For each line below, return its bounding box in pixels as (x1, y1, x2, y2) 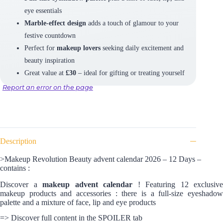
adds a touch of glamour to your (86, 19, 179, 27)
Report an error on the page (2, 83, 93, 91)
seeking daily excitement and (100, 44, 184, 52)
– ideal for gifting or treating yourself (76, 69, 185, 77)
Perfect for (24, 44, 57, 52)
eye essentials (24, 6, 62, 15)
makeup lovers (56, 44, 101, 52)
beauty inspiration (24, 56, 75, 65)
